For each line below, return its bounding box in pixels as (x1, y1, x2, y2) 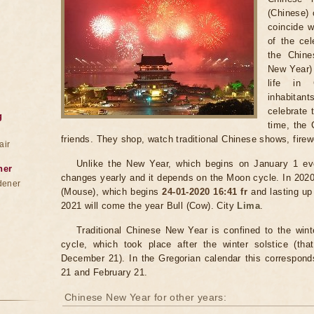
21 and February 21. (61, 267, 148, 278)
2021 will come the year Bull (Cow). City (61, 200, 238, 211)
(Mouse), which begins (61, 186, 163, 197)
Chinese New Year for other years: (64, 292, 227, 303)
